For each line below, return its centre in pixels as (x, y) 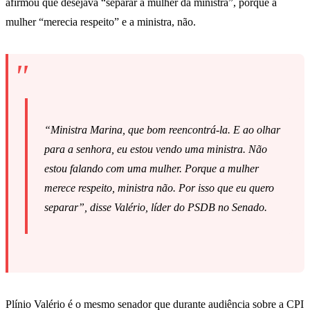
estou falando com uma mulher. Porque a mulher (152, 168)
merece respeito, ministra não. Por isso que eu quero (159, 188)
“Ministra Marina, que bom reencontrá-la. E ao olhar (162, 129)
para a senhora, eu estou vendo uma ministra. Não (156, 149)
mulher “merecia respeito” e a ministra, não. (101, 21)
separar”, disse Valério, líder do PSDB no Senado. (156, 207)
